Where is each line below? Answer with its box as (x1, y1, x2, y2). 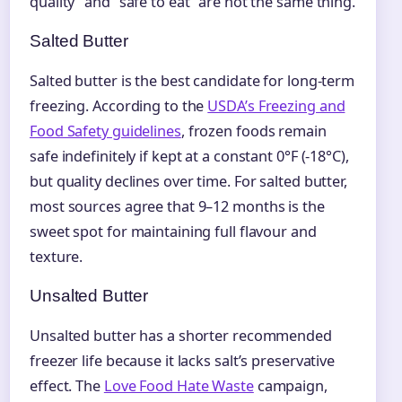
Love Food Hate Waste (103, 376, 254, 397)
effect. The (30, 376, 104, 397)
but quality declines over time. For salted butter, (30, 171, 347, 192)
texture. (30, 247, 83, 267)
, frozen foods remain (180, 121, 327, 142)
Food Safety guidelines (30, 121, 181, 142)
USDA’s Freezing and (207, 96, 345, 117)
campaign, (253, 376, 328, 397)
